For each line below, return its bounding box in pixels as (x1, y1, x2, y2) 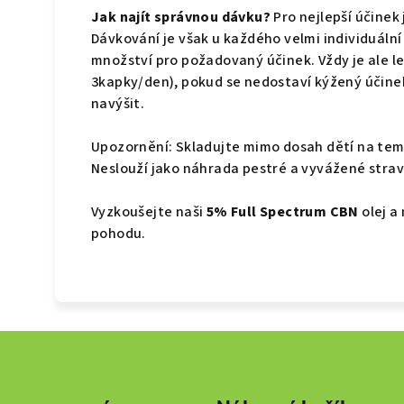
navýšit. (91, 94, 145, 115)
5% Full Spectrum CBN (206, 202, 359, 223)
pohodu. (91, 224, 146, 244)
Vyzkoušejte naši (91, 202, 207, 223)
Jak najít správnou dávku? (91, 7, 271, 28)
